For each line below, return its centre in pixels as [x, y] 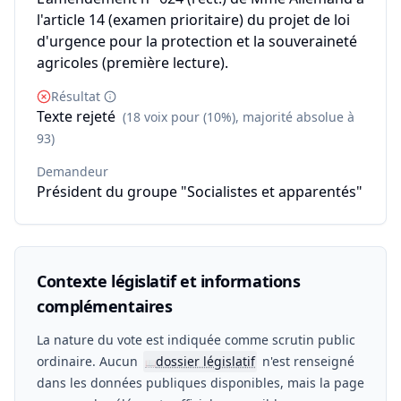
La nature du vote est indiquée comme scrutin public [196, 340]
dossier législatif [205, 361]
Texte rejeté [76, 116]
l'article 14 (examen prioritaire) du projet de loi [193, 20]
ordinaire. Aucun [89, 361]
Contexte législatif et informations [169, 281]
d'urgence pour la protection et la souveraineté [197, 41]
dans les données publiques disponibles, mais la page [200, 383]
